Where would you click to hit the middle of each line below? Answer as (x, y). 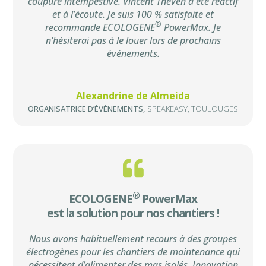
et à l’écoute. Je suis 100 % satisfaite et (133, 14)
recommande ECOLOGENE (100, 27)
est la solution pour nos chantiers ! (133, 213)
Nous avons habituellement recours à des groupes (133, 238)
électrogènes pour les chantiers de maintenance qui (133, 251)
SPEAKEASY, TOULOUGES (193, 108)
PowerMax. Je (191, 27)
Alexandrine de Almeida (133, 95)
